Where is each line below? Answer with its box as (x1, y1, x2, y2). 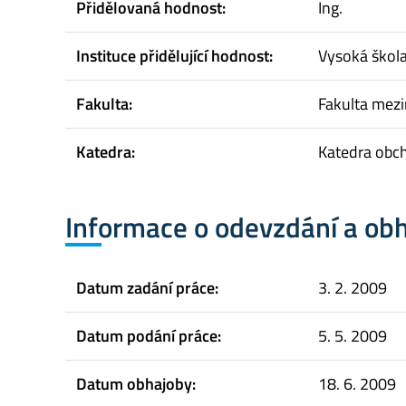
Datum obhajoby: (76, 372, 196, 397)
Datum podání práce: (76, 324, 221, 349)
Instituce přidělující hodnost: (76, 43, 273, 68)
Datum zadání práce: (76, 275, 218, 301)
